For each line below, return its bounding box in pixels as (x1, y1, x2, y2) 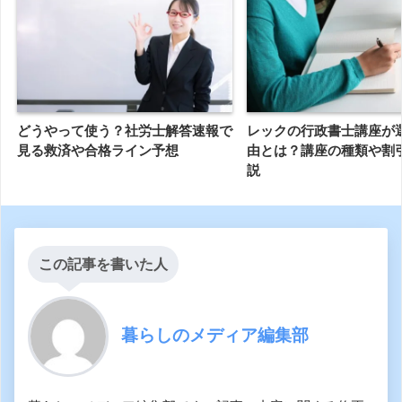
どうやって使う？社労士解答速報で (17, 123, 232, 139)
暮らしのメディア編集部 (121, 323, 309, 345)
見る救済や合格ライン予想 (17, 143, 179, 159)
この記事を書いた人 (39, 257, 168, 273)
